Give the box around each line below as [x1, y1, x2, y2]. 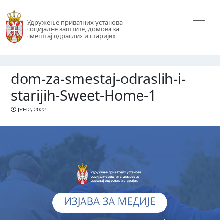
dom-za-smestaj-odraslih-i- [11, 68, 186, 88]
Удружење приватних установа [27, 18, 123, 27]
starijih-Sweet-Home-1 [11, 85, 157, 105]
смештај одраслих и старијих [27, 31, 116, 41]
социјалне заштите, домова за [27, 25, 119, 34]
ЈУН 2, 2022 [16, 106, 46, 113]
